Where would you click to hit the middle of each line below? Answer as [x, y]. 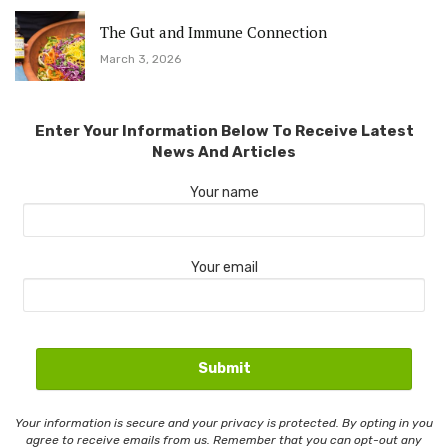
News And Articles [224, 151]
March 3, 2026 [140, 59]
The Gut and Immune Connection [213, 32]
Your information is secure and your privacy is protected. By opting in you [224, 422]
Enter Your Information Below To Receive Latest [224, 130]
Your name [224, 192]
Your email [224, 267]
